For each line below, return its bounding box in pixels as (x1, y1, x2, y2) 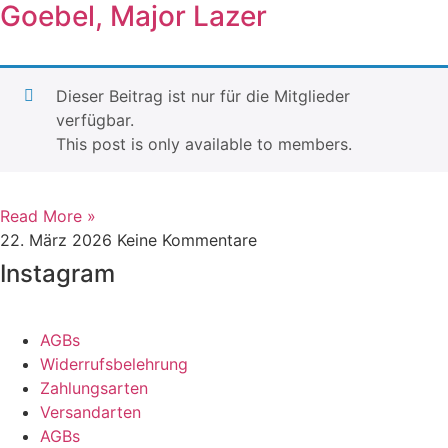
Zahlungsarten (40, 378, 148, 398)
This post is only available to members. (56, 134, 352, 154)
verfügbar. (56, 110, 134, 130)
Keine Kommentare (117, 230, 257, 250)
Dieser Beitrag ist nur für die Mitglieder (56, 86, 350, 106)
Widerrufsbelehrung (40, 354, 188, 374)
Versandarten (40, 402, 141, 422)
